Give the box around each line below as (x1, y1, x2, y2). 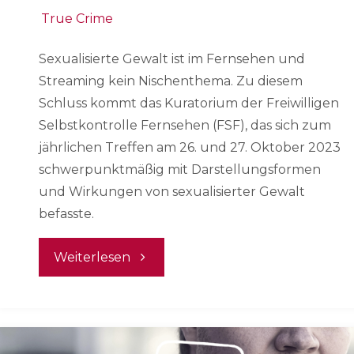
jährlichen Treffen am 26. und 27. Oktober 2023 (39, 140, 341, 156)
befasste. (39, 206, 94, 222)
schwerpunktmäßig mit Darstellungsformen (39, 162, 321, 178)
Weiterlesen (54, 250, 131, 265)
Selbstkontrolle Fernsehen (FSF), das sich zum (39, 118, 331, 134)
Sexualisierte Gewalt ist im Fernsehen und (39, 51, 305, 67)
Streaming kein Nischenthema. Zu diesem (39, 73, 303, 89)
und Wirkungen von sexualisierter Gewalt (39, 184, 305, 200)
